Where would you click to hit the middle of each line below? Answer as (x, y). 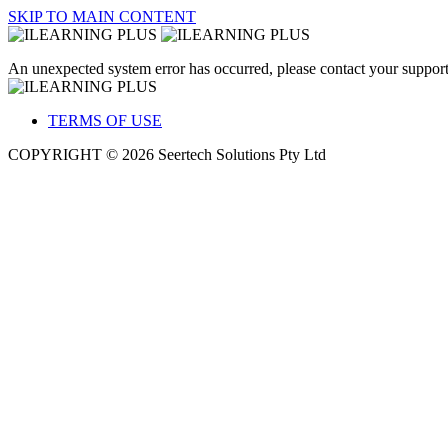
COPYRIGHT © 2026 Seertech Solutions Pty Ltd (167, 154)
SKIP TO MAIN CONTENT (102, 16)
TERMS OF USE (105, 120)
